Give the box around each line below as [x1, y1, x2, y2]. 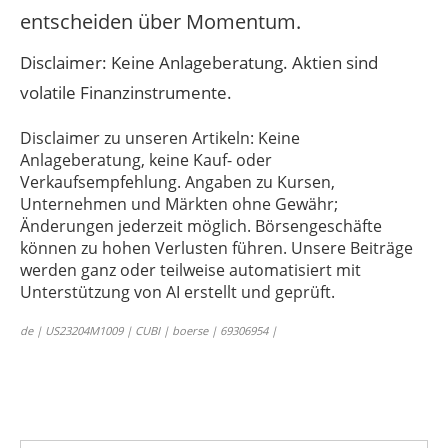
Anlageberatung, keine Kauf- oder [20, 149, 272, 172]
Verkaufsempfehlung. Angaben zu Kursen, [20, 171, 335, 194]
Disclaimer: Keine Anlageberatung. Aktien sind [20, 51, 378, 75]
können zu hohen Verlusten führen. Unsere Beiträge [20, 237, 413, 260]
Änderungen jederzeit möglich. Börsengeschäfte [20, 215, 382, 238]
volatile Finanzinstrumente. [20, 81, 232, 105]
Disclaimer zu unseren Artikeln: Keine [20, 127, 300, 150]
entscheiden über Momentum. [20, 8, 301, 36]
